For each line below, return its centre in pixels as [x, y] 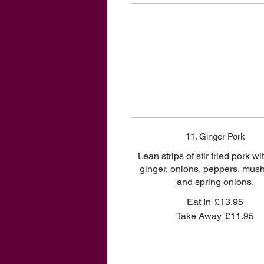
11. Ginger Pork [215, 136]
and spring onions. [215, 182]
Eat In [199, 202]
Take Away [199, 216]
